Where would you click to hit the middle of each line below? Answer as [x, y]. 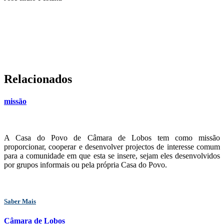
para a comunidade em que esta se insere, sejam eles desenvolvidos [112, 155]
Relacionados [38, 79]
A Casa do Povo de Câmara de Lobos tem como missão [112, 137]
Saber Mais [20, 201]
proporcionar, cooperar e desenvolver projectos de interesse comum [112, 146]
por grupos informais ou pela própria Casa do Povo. [85, 164]
